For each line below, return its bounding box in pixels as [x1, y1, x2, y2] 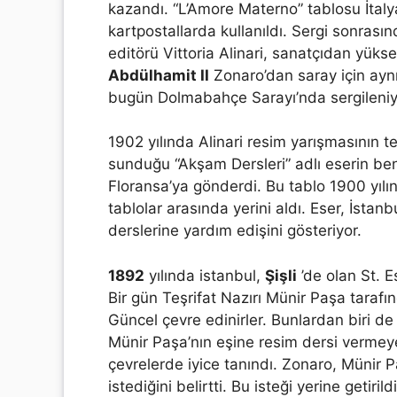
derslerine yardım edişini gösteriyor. [108, 222, 362, 239]
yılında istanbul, [144, 266, 265, 284]
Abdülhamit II [108, 66, 209, 84]
